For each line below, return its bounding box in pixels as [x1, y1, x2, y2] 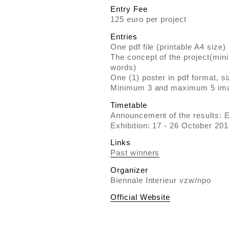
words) [110, 62, 136, 72]
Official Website [110, 193, 171, 202]
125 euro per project [110, 15, 187, 24]
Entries [110, 32, 138, 41]
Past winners [110, 148, 160, 157]
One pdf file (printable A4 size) [110, 42, 226, 51]
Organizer [110, 165, 148, 174]
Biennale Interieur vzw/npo [110, 175, 211, 185]
